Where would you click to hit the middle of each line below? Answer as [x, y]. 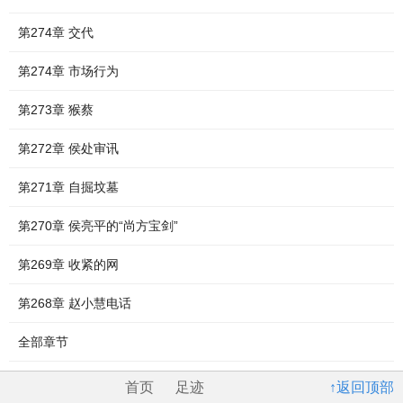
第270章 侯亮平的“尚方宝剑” [98, 226]
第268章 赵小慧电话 [75, 303]
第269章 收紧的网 [68, 264]
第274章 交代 [56, 32]
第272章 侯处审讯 [68, 148]
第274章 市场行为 [68, 71]
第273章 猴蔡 [56, 110]
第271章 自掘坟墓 [68, 187]
